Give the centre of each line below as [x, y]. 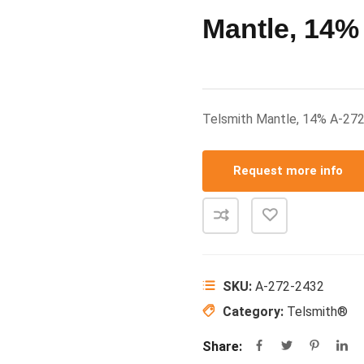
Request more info [288, 171]
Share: [222, 347]
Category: [255, 312]
